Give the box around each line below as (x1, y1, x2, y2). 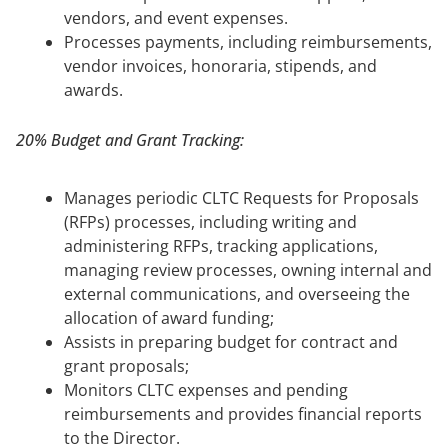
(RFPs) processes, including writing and (64, 210, 357, 233)
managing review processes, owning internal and (64, 258, 432, 281)
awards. (64, 78, 123, 101)
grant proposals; (64, 354, 189, 377)
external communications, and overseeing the (64, 282, 410, 305)
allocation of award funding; (64, 306, 274, 329)
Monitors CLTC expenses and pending (64, 378, 348, 401)
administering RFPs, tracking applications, (64, 234, 378, 257)
